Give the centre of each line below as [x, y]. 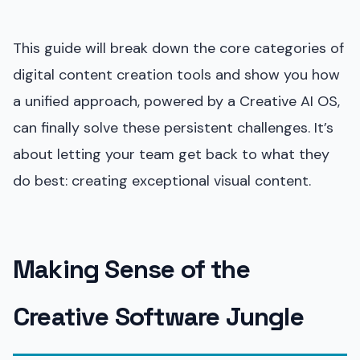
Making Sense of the [131, 269]
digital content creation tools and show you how [176, 74]
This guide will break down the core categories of [178, 48]
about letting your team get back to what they [171, 154]
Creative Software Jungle [158, 316]
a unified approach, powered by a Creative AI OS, [176, 101]
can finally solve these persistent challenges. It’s [173, 127]
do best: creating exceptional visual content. [162, 180]
